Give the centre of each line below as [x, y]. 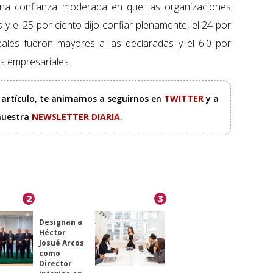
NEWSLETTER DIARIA [76, 117]
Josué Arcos [61, 243]
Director [55, 264]
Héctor [52, 233]
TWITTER [185, 99]
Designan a [60, 222]
